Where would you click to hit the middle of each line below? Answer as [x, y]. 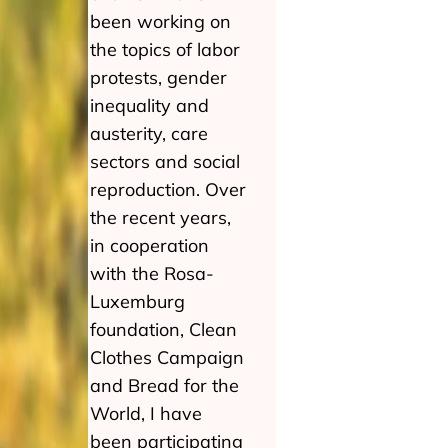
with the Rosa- [152, 273]
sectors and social [165, 161]
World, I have [146, 413]
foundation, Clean [163, 329]
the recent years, [160, 217]
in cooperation [149, 245]
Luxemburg [137, 301]
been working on [160, 21]
